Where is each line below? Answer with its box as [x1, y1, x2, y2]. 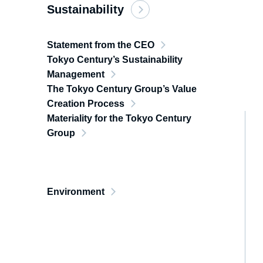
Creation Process [47, 99, 124, 109]
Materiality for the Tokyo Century [47, 113, 191, 123]
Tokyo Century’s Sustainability [47, 55, 183, 65]
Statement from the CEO [47, 40, 154, 50]
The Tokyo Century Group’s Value [47, 84, 197, 94]
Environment [47, 187, 104, 197]
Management [47, 69, 104, 79]
